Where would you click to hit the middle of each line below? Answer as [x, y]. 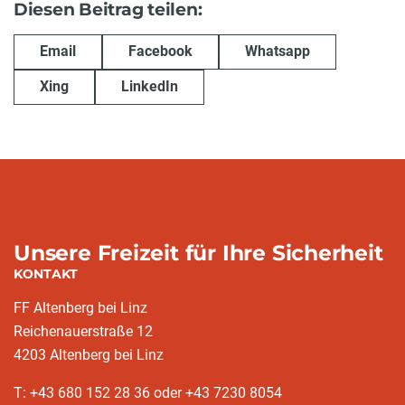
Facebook [160, 52]
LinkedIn [150, 87]
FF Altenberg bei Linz [80, 308]
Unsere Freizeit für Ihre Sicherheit [198, 253]
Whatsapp [278, 52]
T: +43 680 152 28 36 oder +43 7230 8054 [148, 393]
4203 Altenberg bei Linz [89, 355]
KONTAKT [46, 274]
